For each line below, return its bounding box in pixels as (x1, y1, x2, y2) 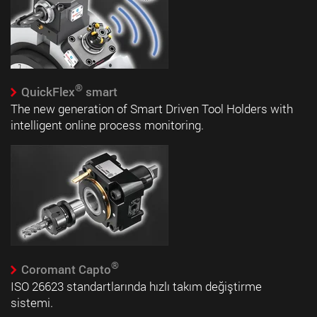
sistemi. (11, 294, 53, 311)
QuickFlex (21, 83, 75, 100)
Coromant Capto (21, 261, 111, 278)
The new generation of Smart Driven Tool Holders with (11, 100, 293, 117)
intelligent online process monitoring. (11, 117, 204, 134)
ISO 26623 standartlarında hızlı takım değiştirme (11, 278, 262, 295)
